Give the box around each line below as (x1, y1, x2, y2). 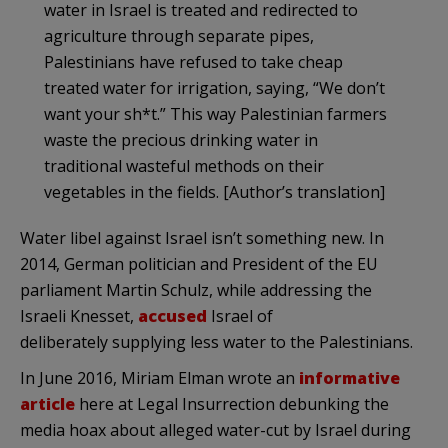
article (20, 392, 75, 415)
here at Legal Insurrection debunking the (75, 392, 389, 415)
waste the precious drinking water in (44, 128, 318, 151)
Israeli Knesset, (20, 304, 138, 327)
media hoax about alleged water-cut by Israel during (20, 418, 411, 441)
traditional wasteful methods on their (44, 154, 324, 177)
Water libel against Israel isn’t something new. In (20, 226, 384, 249)
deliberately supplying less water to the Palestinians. (20, 330, 413, 353)
